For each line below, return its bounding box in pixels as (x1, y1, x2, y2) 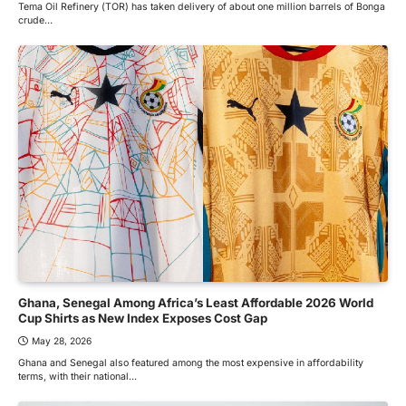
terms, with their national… (18, 371, 137, 383)
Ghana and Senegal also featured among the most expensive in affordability (18, 357, 363, 370)
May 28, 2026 (32, 335, 92, 347)
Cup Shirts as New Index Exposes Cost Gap (18, 311, 267, 326)
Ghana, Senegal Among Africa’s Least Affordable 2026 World (18, 295, 373, 311)
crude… (18, 14, 53, 27)
